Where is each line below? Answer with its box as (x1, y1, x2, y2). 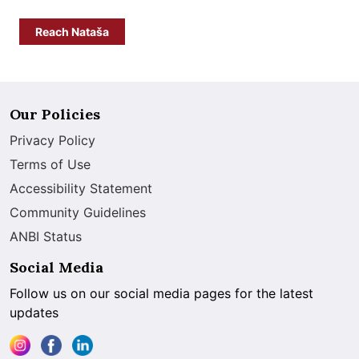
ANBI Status (10, 228, 82, 244)
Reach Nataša (35, 24, 109, 38)
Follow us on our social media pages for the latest (10, 284, 313, 301)
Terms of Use (10, 155, 91, 172)
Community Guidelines (10, 204, 146, 220)
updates (10, 304, 58, 321)
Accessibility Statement (10, 179, 152, 196)
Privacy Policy (10, 131, 95, 148)
